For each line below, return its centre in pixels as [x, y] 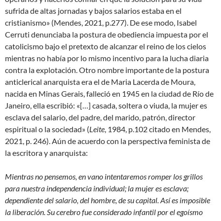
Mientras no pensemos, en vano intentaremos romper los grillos [104, 176]
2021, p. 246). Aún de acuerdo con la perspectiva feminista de [108, 141]
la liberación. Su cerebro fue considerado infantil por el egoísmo [104, 212]
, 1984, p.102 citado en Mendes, [158, 129]
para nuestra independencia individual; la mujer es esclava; [97, 188]
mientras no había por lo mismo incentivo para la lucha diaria [107, 58]
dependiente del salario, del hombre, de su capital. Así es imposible [108, 200]
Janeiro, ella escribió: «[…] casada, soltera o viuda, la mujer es [106, 105]
